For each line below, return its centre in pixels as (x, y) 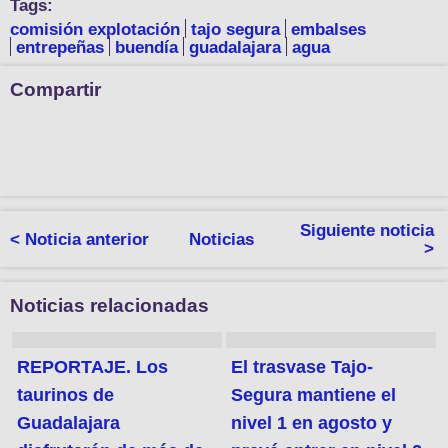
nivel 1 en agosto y (312, 422)
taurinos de (66, 394)
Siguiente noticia (366, 231)
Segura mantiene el (314, 394)
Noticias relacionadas (109, 306)
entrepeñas (60, 48)
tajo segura (235, 29)
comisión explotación (95, 29)
